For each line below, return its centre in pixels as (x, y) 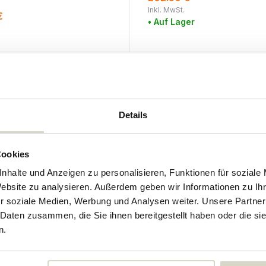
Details (133, 115)
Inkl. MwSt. (166, 10)
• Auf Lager (171, 22)
